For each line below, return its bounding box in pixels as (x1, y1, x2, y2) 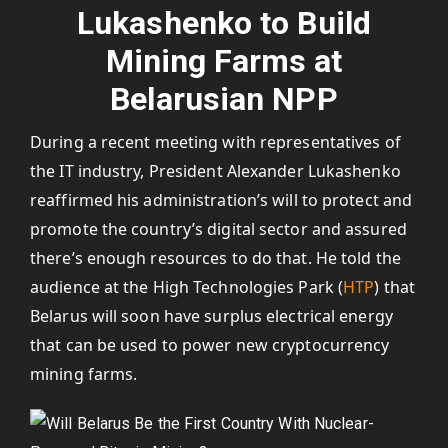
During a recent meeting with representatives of (30, 131, 401, 153)
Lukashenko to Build (77, 4, 371, 42)
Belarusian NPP (110, 80, 338, 118)
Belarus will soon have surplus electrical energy (30, 305, 393, 327)
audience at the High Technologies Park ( (30, 276, 344, 298)
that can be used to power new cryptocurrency (30, 334, 390, 356)
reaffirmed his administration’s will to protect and (30, 189, 413, 211)
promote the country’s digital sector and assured (30, 218, 407, 240)
